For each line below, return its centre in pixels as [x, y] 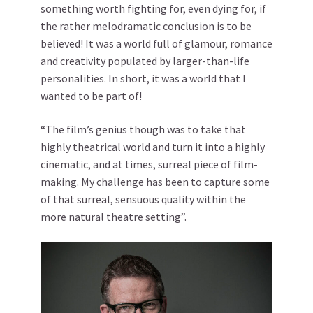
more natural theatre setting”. [114, 217]
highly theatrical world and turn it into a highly [153, 147]
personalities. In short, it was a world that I [143, 78]
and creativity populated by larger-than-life [145, 61]
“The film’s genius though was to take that [143, 129]
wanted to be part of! [91, 96]
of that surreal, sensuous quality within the [143, 199]
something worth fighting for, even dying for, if [153, 8]
